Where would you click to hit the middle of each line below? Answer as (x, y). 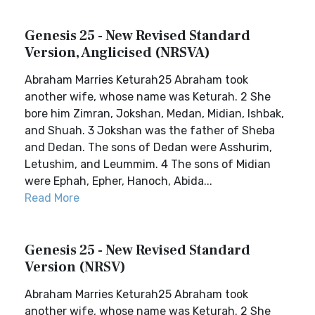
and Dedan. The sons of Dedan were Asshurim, (148, 147)
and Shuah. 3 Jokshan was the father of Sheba (150, 130)
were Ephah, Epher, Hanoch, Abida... (118, 181)
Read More (52, 198)
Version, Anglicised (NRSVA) (117, 53)
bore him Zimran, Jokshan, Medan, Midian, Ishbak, (154, 114)
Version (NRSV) (75, 267)
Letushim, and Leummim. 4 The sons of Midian (148, 164)
